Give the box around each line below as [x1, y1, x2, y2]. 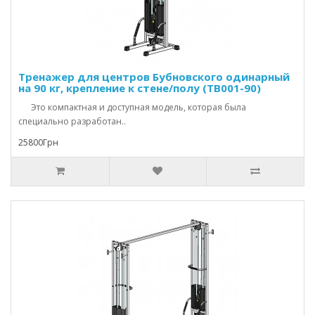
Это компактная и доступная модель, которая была [18, 101, 246, 113]
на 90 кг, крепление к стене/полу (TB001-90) [18, 81, 261, 95]
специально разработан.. [18, 115, 126, 127]
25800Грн [18, 136, 58, 148]
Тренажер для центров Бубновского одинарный [18, 70, 290, 84]
